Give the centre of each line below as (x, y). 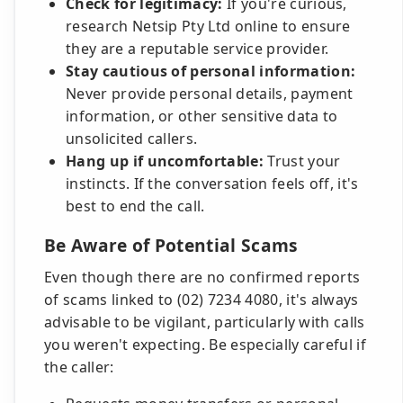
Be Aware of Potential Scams (171, 245)
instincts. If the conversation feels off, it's (212, 184)
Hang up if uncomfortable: (165, 161)
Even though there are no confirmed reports (202, 277)
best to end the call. (135, 206)
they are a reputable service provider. (197, 49)
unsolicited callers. (132, 139)
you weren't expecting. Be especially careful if (206, 345)
